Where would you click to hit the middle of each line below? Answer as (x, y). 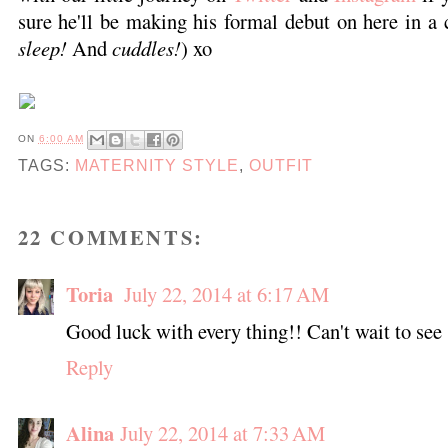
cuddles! (146, 47)
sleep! (44, 47)
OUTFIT (280, 165)
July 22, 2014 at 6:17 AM (226, 293)
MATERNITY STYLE (156, 165)
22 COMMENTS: (110, 236)
